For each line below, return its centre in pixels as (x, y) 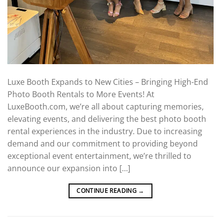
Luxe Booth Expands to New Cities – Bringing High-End (108, 82)
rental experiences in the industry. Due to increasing (105, 131)
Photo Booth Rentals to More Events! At (81, 94)
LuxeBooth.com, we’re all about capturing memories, (106, 107)
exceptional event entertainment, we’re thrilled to (99, 156)
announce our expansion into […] (69, 168)
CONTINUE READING (108, 191)
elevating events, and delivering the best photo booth (107, 119)
